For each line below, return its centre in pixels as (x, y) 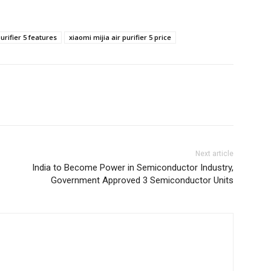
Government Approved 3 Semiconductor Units (142, 181)
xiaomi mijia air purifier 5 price (120, 38)
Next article (214, 154)
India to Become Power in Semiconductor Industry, (132, 168)
